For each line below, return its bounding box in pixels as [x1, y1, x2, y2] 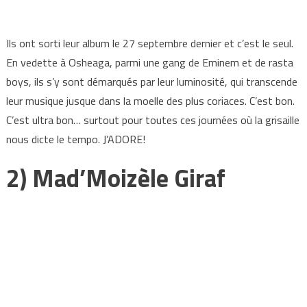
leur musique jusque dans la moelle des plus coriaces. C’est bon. [5, 93, 295, 110]
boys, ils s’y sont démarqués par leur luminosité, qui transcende [5, 73, 297, 90]
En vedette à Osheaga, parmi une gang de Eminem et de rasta [5, 54, 293, 71]
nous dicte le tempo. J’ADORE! [5, 131, 145, 148]
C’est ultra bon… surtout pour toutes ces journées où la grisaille [5, 112, 299, 129]
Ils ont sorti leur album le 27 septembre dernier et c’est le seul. [5, 35, 293, 52]
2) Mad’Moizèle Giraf [5, 159, 225, 197]
